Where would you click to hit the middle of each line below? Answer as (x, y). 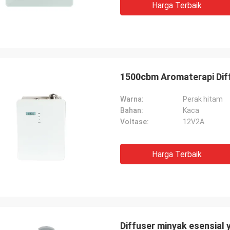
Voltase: (135, 122)
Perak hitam (203, 99)
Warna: (132, 99)
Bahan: (132, 110)
